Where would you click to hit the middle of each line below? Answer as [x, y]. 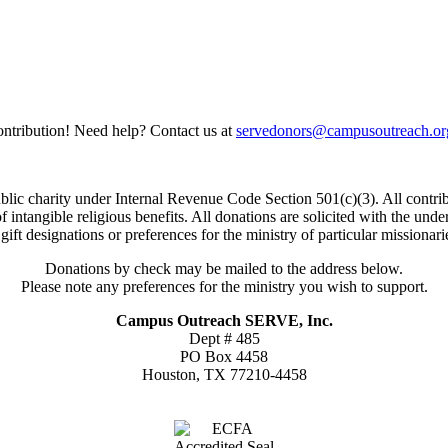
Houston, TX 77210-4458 [224, 374]
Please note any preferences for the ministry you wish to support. [224, 286]
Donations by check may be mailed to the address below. [224, 268]
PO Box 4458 [224, 356]
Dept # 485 [224, 338]
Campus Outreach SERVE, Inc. [224, 320]
